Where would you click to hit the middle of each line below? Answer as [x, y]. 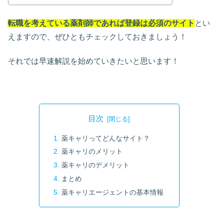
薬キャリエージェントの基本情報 [112, 192]
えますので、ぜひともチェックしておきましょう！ [97, 36]
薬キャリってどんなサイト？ [105, 138]
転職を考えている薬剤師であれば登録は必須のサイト [101, 23]
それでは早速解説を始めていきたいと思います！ [93, 61]
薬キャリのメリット [92, 152]
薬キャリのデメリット [95, 165]
